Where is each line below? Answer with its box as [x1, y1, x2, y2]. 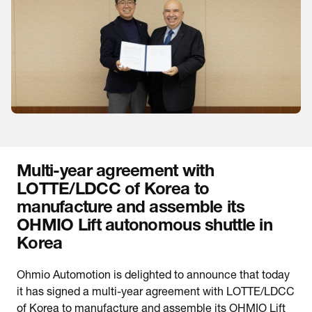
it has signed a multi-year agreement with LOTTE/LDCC [17, 288, 295, 299]
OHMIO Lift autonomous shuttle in [17, 219, 272, 236]
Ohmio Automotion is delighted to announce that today [17, 271, 290, 283]
